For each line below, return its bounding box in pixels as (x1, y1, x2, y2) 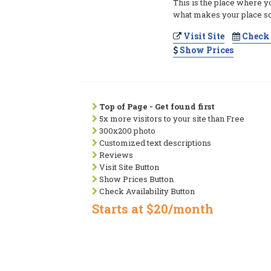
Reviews (97, 149, 133, 160)
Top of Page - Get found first (99, 101, 215, 112)
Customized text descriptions (97, 137, 211, 148)
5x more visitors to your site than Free (97, 113, 244, 124)
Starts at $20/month (92, 201, 214, 217)
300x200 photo (97, 125, 155, 136)
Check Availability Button (97, 186, 195, 197)
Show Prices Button (97, 174, 174, 184)
